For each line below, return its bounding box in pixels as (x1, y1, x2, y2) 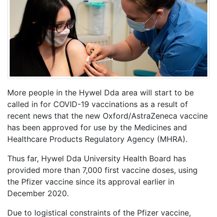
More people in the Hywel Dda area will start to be (7, 88, 194, 98)
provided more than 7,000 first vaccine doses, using (7, 165, 198, 175)
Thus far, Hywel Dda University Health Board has (7, 154, 186, 164)
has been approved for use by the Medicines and (7, 123, 187, 133)
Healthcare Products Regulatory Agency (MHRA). (7, 134, 190, 144)
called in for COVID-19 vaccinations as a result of (7, 99, 188, 109)
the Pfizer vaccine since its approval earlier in (7, 177, 174, 187)
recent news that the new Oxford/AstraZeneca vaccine (7, 111, 208, 121)
